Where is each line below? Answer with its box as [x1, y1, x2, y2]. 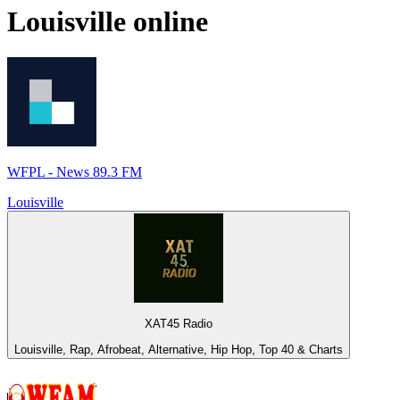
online [126, 4, 208, 37]
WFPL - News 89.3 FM [7, 164, 142, 180]
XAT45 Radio [145, 317, 212, 331]
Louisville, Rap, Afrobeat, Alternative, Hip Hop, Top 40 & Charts [14, 342, 343, 356]
